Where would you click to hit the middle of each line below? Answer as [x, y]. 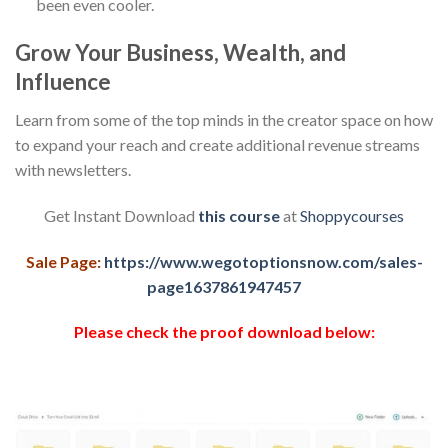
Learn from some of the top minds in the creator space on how [224, 120]
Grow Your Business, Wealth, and [180, 52]
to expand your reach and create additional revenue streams [217, 145]
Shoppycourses [352, 215]
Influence [63, 81]
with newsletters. [73, 170]
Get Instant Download [121, 215]
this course [239, 215]
